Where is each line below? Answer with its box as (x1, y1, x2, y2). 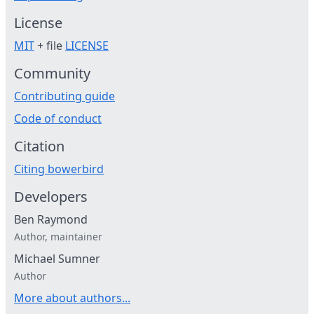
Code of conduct (14, 111, 102, 127)
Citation (14, 137, 64, 156)
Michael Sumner (14, 251, 100, 267)
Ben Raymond (14, 212, 88, 228)
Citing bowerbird (14, 161, 104, 177)
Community (14, 64, 90, 83)
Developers (14, 187, 88, 207)
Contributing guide (14, 88, 115, 104)
